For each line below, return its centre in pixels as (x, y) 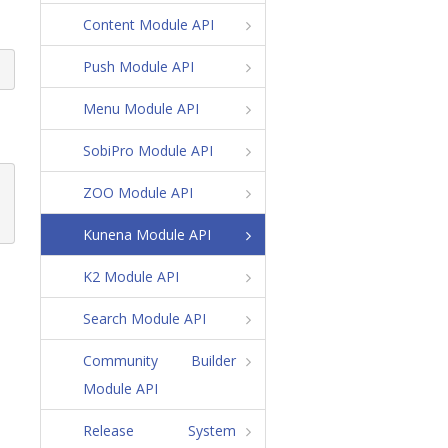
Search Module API (144, 318)
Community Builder (159, 360)
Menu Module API (140, 108)
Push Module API (138, 66)
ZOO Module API (137, 192)
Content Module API (148, 24)
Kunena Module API (146, 234)
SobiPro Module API (147, 150)
